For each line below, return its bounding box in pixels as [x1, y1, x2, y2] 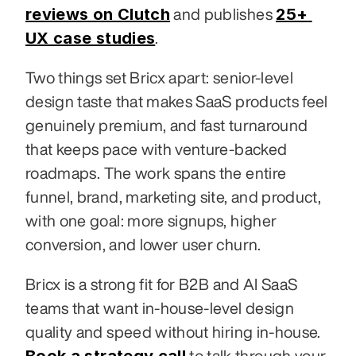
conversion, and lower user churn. [25, 236, 261, 253]
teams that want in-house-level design [25, 300, 294, 317]
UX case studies [25, 29, 156, 48]
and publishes [169, 6, 277, 23]
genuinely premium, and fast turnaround [25, 117, 308, 134]
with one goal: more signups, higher [25, 212, 277, 230]
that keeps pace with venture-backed [25, 141, 288, 158]
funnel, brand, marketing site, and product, [25, 188, 322, 206]
